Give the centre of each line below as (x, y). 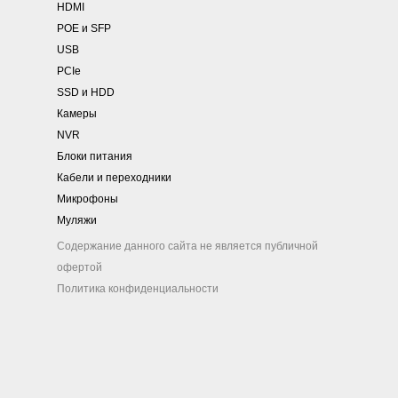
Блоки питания (95, 157)
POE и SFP (84, 29)
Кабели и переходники (114, 178)
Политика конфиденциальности (138, 289)
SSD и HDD (86, 93)
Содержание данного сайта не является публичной (187, 247)
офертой (80, 268)
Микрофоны (88, 199)
